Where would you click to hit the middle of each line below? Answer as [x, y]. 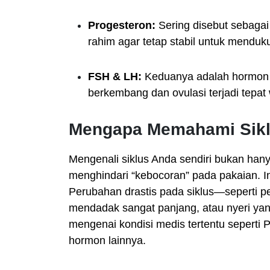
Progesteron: [122, 25]
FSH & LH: [115, 76]
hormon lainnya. [107, 240]
